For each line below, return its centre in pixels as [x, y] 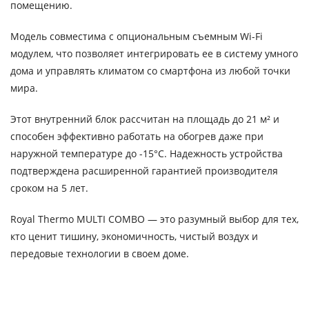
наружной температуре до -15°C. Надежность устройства [147, 153]
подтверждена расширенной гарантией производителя [144, 170]
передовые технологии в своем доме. [100, 253]
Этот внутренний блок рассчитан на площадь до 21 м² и [145, 119]
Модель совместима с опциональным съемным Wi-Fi [137, 36]
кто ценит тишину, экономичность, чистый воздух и [134, 236]
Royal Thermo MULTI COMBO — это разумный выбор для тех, [154, 219]
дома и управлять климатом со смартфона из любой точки [150, 70]
